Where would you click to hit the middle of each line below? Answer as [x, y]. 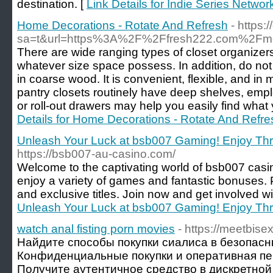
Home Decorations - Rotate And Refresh [122, 25]
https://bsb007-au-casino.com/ [96, 154]
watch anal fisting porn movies [96, 229]
